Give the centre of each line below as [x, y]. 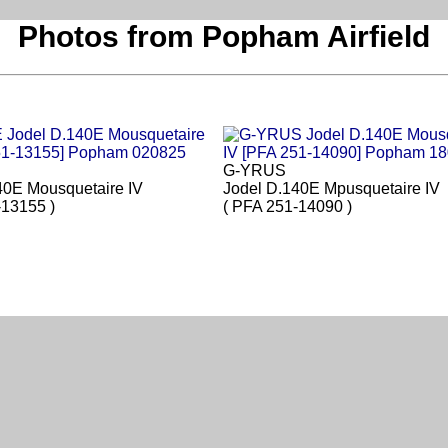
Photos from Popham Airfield [224, 37]
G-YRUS [254, 171]
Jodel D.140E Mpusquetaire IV [331, 189]
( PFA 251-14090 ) [287, 207]
